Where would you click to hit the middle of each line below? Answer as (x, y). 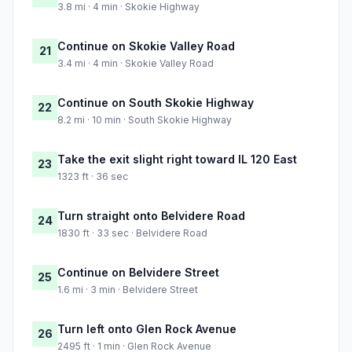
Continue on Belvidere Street (138, 273)
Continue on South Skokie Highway (156, 103)
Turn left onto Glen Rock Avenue (147, 329)
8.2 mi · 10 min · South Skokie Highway (145, 120)
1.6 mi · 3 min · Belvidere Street (128, 290)
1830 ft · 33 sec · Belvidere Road (132, 233)
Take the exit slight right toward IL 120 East (177, 159)
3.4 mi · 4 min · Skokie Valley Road (136, 64)
